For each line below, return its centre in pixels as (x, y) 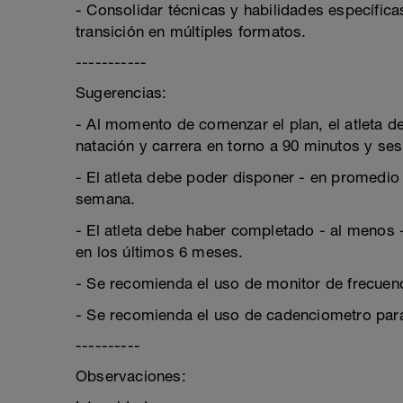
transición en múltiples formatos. (191, 31)
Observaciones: (131, 376)
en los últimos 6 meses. (160, 252)
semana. (106, 199)
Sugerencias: (121, 93)
